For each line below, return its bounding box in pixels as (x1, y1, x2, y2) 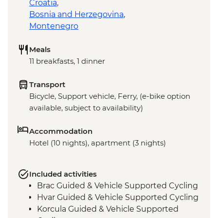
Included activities (29, 169, 97, 179)
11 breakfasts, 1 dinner (29, 56, 105, 66)
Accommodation (29, 127, 92, 136)
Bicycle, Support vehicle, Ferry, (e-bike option (29, 91, 190, 101)
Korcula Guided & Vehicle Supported (37, 204, 179, 214)
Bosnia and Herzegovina (29, 10, 124, 19)
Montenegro (29, 21, 78, 31)
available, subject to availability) (29, 103, 143, 113)
